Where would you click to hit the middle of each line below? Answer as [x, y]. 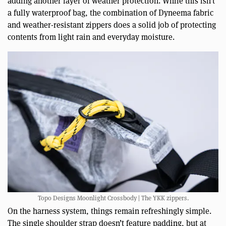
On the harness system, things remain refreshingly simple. [109, 211]
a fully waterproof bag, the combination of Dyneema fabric [110, 13]
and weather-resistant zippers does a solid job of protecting [112, 25]
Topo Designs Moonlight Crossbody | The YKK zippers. [113, 198]
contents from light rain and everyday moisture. [91, 37]
